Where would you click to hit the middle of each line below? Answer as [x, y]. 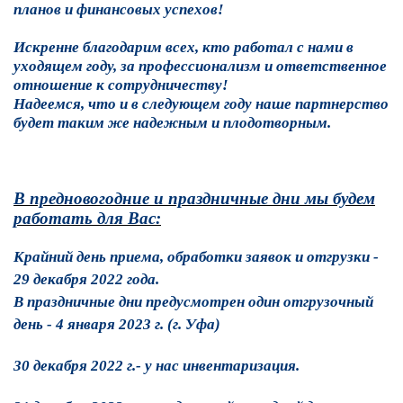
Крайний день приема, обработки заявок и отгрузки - [196, 257]
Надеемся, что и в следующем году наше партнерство [201, 104]
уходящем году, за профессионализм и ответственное [200, 66]
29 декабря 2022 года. [86, 279]
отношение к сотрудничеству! [121, 85]
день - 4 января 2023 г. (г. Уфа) [117, 324]
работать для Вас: [87, 218]
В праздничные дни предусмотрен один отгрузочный [193, 302]
